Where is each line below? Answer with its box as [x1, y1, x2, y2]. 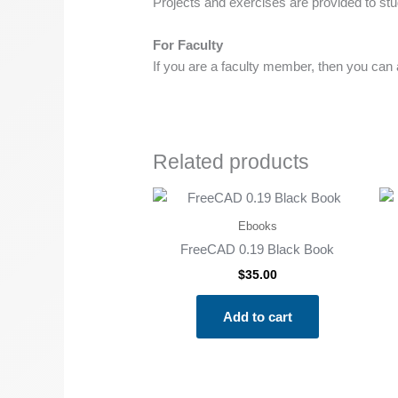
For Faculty [153, 36, 224, 52]
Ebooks [237, 219, 277, 233]
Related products [153, 150, 310, 173]
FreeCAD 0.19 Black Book [180, 242, 335, 258]
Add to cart [222, 308, 292, 324]
